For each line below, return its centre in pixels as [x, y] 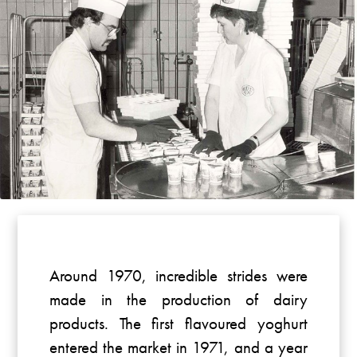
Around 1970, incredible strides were [178, 276]
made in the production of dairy [178, 300]
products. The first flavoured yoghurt [178, 324]
